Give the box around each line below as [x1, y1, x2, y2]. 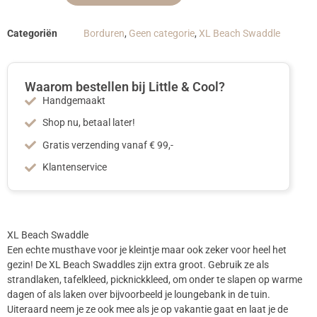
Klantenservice [42, 161, 107, 174]
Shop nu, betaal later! [42, 117, 135, 129]
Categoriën [7, 27, 57, 40]
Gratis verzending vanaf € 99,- [42, 139, 173, 151]
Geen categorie [129, 27, 195, 40]
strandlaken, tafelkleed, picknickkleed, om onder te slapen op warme [7, 274, 302, 287]
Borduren [83, 27, 125, 40]
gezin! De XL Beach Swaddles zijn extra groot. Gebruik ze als [7, 259, 269, 272]
